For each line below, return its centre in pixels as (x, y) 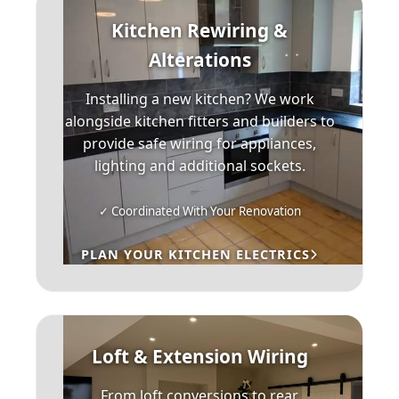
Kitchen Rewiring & (199, 30)
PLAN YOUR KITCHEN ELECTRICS (195, 254)
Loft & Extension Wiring (199, 356)
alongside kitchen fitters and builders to (199, 121)
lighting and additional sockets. (199, 166)
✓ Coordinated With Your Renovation (199, 211)
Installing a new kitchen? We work (199, 99)
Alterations (199, 60)
